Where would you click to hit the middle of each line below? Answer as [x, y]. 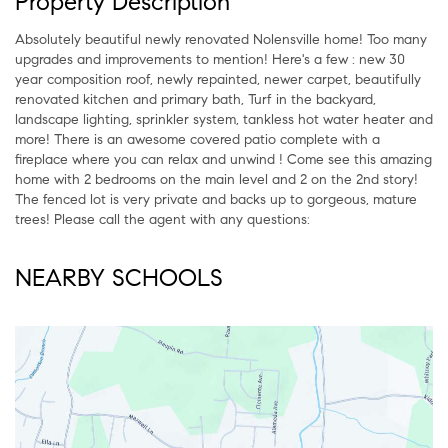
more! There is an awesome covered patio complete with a [197, 139]
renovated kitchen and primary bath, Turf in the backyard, [195, 99]
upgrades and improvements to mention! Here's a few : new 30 [210, 59]
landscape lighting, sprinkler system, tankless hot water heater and [224, 119]
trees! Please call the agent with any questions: [162, 219]
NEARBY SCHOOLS [119, 277]
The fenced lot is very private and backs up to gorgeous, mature [216, 199]
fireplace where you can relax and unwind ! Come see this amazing [223, 159]
